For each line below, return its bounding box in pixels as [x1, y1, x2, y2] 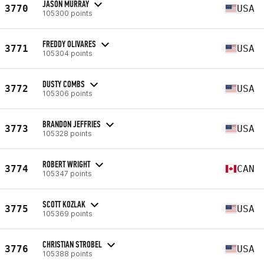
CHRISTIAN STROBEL [42, 238, 102, 250]
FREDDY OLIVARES [42, 38, 96, 49]
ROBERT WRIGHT [42, 158, 90, 170]
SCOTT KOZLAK [42, 198, 85, 210]
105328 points [42, 128, 92, 138]
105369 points [42, 209, 93, 218]
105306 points [42, 88, 93, 98]
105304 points [42, 48, 93, 58]
